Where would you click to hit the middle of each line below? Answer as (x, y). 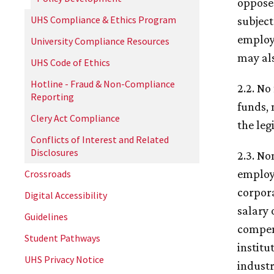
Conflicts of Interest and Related (100, 139)
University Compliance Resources (100, 41)
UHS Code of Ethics (70, 62)
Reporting (52, 97)
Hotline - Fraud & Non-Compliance (103, 84)
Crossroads (48, 174)
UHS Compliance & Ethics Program (103, 20)
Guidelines (46, 217)
